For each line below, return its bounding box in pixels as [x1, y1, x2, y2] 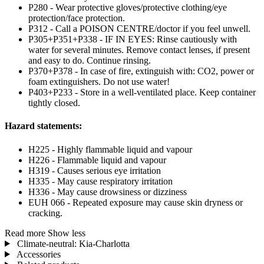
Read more [5, 227, 45, 238]
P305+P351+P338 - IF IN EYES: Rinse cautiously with [28, 34, 237, 45]
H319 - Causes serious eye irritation [28, 165, 161, 176]
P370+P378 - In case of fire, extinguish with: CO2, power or [28, 66, 254, 77]
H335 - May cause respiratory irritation [28, 176, 173, 186]
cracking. [28, 207, 62, 218]
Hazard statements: [5, 121, 82, 131]
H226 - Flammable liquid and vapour [28, 154, 166, 165]
